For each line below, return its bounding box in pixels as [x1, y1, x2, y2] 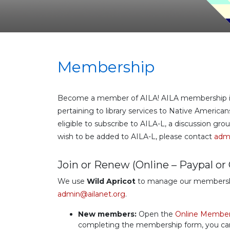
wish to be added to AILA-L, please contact [57, 131, 214, 141]
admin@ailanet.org [57, 189, 125, 199]
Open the [137, 209, 175, 219]
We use [57, 176, 87, 186]
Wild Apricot [87, 176, 136, 186]
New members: [78, 209, 137, 219]
